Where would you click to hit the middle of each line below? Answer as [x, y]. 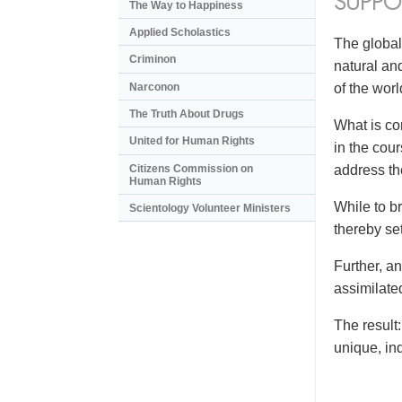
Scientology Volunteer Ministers [210, 209]
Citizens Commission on [191, 168]
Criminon [153, 60]
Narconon [154, 87]
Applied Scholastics [180, 32]
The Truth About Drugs [187, 114]
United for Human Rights [192, 141]
